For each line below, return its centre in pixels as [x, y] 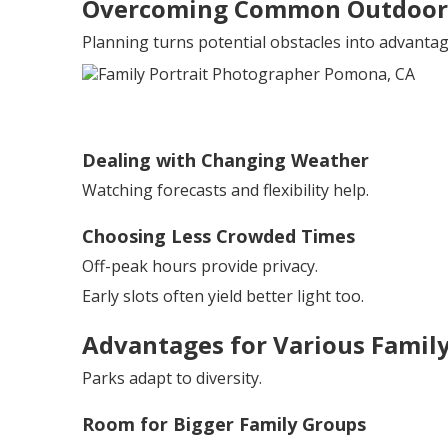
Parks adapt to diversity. [172, 378]
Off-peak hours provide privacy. [200, 266]
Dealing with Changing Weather [225, 160]
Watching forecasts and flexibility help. [225, 190]
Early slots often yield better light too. [223, 296]
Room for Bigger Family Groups [224, 424]
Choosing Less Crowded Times [218, 236]
